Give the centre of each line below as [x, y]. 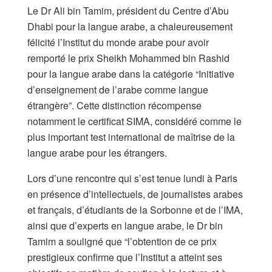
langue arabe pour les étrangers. [97, 152]
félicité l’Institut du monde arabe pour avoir [118, 42]
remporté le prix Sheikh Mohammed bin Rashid [128, 58]
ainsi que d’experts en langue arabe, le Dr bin [125, 225]
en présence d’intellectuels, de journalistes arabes [135, 194]
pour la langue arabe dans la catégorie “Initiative [131, 73]
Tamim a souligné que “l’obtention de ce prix [122, 241]
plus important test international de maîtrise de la [131, 137]
